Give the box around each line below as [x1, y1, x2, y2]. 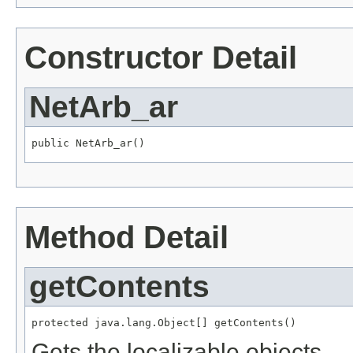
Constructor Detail [24, 39, 297, 75]
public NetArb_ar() [32, 136, 145, 149]
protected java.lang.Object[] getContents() [32, 317, 296, 329]
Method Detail [24, 220, 229, 255]
